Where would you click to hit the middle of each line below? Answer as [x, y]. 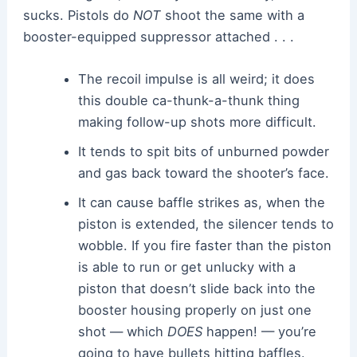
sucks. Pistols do [78, 15]
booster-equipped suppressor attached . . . [158, 36]
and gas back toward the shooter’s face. [204, 173]
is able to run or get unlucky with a [187, 267]
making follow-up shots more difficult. [198, 122]
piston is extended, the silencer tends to [206, 224]
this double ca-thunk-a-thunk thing [189, 100]
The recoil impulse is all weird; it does [197, 78]
